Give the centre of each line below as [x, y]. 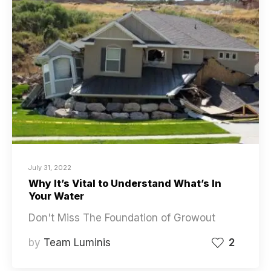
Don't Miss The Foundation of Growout [122, 217]
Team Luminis [77, 242]
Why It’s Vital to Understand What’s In [125, 183]
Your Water [56, 196]
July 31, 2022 [50, 168]
